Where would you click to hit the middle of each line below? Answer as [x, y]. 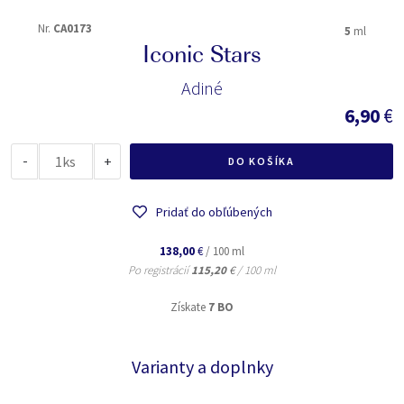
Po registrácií [160, 270]
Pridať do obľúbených [214, 212]
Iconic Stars [202, 57]
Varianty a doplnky [202, 367]
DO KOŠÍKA [262, 161]
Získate [189, 307]
